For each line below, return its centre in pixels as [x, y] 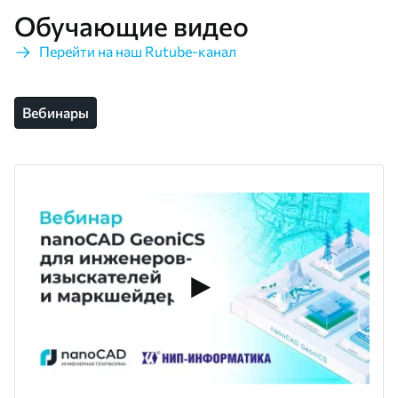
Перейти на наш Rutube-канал [138, 51]
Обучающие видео [131, 25]
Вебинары [56, 113]
